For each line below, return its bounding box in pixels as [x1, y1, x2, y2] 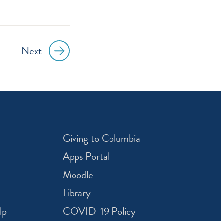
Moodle [63, 166, 94, 183]
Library [63, 184, 91, 201]
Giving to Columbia [63, 130, 141, 146]
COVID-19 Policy [63, 203, 136, 219]
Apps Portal [63, 148, 110, 164]
